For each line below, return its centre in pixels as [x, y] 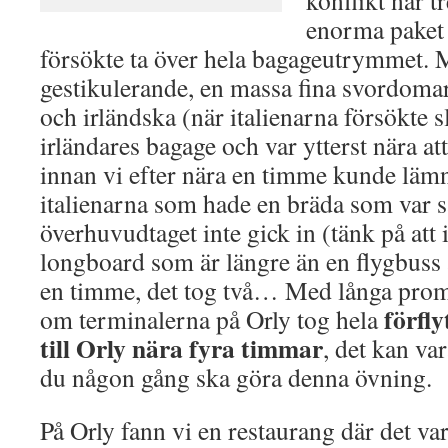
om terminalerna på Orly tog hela [212, 319]
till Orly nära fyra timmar [181, 348]
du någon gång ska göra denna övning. [236, 377]
